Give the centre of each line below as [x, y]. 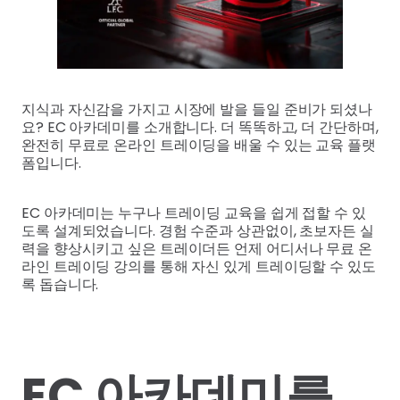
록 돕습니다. [60, 284]
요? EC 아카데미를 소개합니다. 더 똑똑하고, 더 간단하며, [200, 127]
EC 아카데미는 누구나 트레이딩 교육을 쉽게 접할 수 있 [194, 212]
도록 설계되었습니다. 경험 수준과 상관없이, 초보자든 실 [198, 230]
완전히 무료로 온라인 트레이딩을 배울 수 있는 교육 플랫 [199, 145]
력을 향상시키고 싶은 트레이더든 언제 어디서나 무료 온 [197, 248]
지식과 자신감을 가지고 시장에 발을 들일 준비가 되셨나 [197, 109]
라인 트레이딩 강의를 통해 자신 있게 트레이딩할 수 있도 [199, 266]
